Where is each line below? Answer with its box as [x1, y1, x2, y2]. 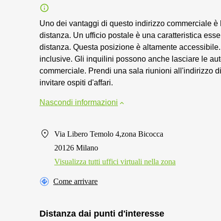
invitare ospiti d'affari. [39, 78, 113, 87]
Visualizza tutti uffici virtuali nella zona [54, 157, 176, 166]
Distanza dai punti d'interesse [39, 209, 164, 219]
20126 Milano [54, 144, 98, 152]
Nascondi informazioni [39, 98, 118, 107]
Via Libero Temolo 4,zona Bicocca [54, 130, 163, 138]
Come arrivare [53, 177, 98, 185]
